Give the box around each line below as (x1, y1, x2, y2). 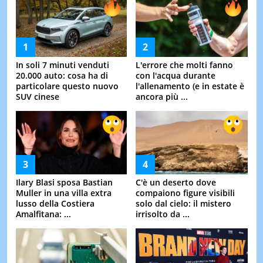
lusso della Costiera (15, 198, 95, 210)
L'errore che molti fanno (136, 59, 233, 71)
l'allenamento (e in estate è (136, 80, 244, 92)
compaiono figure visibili (136, 187, 235, 199)
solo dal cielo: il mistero (136, 198, 231, 210)
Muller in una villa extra (15, 187, 112, 199)
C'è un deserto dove (136, 177, 216, 188)
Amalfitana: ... (15, 208, 71, 220)
